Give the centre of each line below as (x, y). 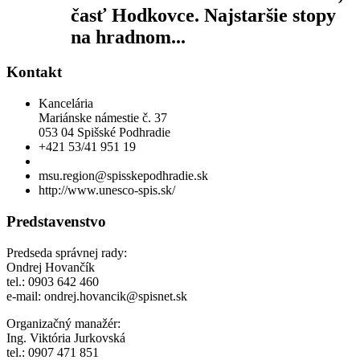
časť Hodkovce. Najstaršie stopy (203, 15)
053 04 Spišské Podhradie (104, 133)
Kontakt (34, 72)
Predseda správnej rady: (67, 252)
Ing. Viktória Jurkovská (66, 337)
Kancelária (66, 104)
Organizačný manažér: (63, 323)
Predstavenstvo (56, 221)
